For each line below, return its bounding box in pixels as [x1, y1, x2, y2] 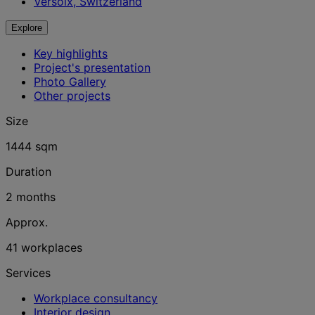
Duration [6, 165, 51, 179]
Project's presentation [34, 60, 150, 75]
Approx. [6, 215, 48, 229]
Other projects [34, 89, 110, 103]
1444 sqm [6, 139, 58, 153]
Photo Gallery [34, 75, 106, 89]
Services [6, 266, 51, 280]
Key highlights [34, 46, 108, 60]
